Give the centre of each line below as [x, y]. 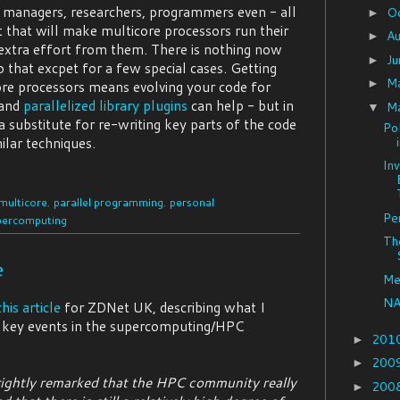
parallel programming [108, 202]
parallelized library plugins [107, 106]
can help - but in [242, 106]
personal [192, 202]
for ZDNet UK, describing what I [163, 308]
